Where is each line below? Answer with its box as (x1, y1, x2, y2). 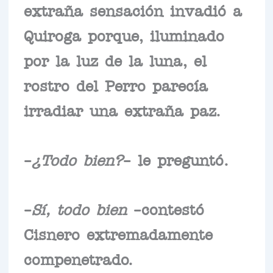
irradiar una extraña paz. (23, 105, 221, 113)
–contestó (126, 204, 204, 212)
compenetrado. (23, 254, 133, 262)
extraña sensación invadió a (23, 5, 242, 13)
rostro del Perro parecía (23, 80, 208, 88)
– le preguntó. (122, 155, 229, 163)
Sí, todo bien (31, 204, 127, 212)
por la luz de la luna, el (23, 55, 207, 63)
